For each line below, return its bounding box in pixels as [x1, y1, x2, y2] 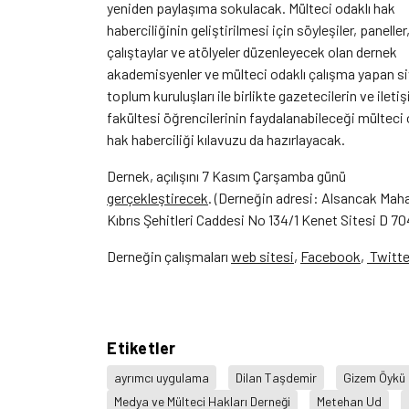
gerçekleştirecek [107, 189, 208, 207]
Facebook [300, 247, 361, 266]
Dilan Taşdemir [236, 369, 317, 385]
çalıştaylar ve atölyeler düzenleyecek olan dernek [107, 43, 397, 61]
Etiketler [107, 338, 176, 359]
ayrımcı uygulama [114, 369, 209, 385]
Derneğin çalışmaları [107, 247, 231, 266]
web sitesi [231, 247, 294, 266]
